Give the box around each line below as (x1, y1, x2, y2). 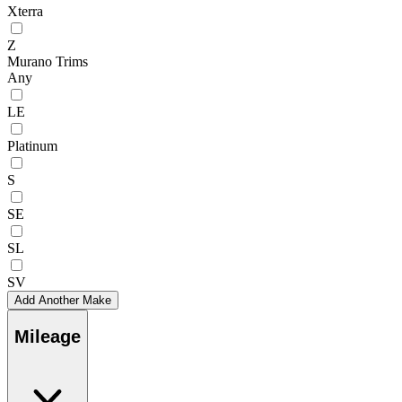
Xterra (7, 3, 43, 19)
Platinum (7, 137, 57, 153)
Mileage (14, 327, 81, 347)
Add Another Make (14, 293, 111, 307)
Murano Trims (7, 53, 88, 69)
